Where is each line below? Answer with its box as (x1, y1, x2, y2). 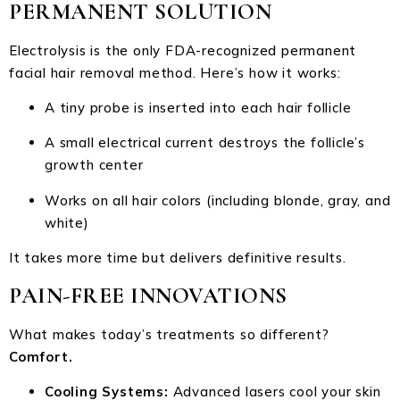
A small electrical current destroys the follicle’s (45, 134, 365, 152)
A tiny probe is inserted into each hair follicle (45, 98, 352, 116)
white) (45, 213, 89, 231)
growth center (45, 156, 144, 174)
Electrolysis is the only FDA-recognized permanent (9, 41, 357, 59)
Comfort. (9, 347, 73, 365)
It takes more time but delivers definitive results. (9, 249, 346, 267)
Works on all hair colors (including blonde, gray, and (45, 191, 391, 209)
